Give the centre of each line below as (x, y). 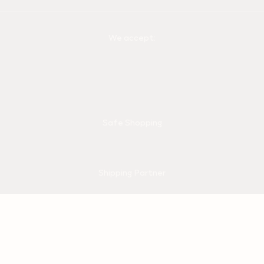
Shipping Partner (132, 173)
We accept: (132, 38)
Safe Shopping (132, 123)
